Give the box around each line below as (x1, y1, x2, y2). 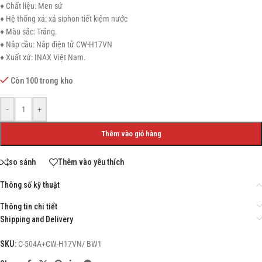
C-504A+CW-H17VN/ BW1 (18, 239, 102, 249)
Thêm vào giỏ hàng (101, 129, 161, 138)
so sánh (9, 157, 36, 167)
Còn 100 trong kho (11, 75, 74, 85)
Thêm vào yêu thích (58, 157, 124, 167)
